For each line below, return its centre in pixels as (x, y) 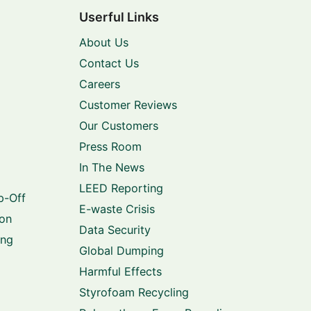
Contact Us (109, 63)
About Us (103, 42)
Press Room (110, 146)
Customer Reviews (128, 104)
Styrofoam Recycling (134, 292)
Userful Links (119, 17)
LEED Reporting (121, 188)
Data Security (115, 229)
